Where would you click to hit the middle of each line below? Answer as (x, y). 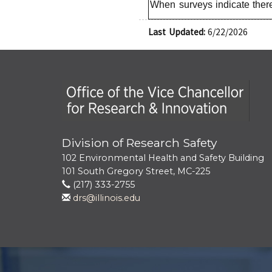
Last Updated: (177, 32)
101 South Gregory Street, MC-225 (136, 171)
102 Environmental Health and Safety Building (163, 158)
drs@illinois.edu (107, 198)
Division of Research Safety (139, 143)
